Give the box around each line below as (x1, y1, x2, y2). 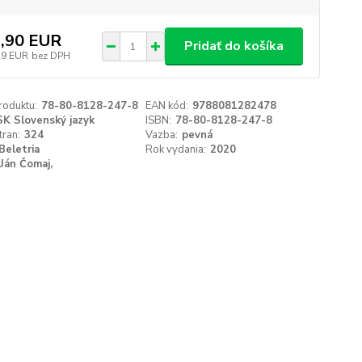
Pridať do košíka (183, 37, 284, 55)
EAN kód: (145, 99, 189, 113)
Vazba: (145, 128, 179, 142)
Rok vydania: (145, 142, 207, 157)
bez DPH (31, 48, 70, 62)
